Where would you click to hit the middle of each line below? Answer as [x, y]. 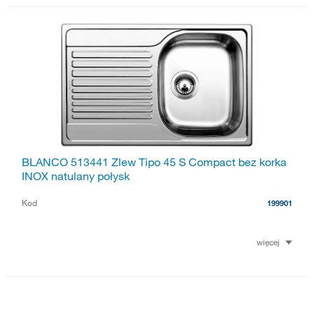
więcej [268, 242]
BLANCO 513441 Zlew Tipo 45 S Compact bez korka [154, 162]
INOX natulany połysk [76, 176]
